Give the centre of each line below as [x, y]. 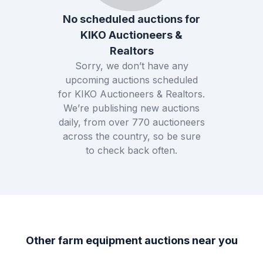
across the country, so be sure [131, 136]
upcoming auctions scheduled [131, 80]
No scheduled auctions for [131, 19]
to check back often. [131, 150]
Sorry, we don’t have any [131, 65]
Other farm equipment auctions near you [131, 240]
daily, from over [95, 122]
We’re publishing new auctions [131, 108]
